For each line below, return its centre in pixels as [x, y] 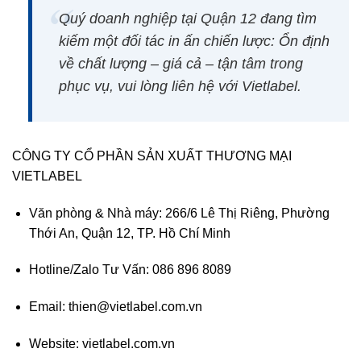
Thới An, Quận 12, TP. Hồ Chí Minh [129, 233]
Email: [47, 306]
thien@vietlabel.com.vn [133, 306]
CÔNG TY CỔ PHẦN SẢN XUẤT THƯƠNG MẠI [152, 156]
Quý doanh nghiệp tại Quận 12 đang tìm [187, 19]
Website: [54, 343]
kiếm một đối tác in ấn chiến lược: [168, 41]
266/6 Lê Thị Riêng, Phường [245, 213]
